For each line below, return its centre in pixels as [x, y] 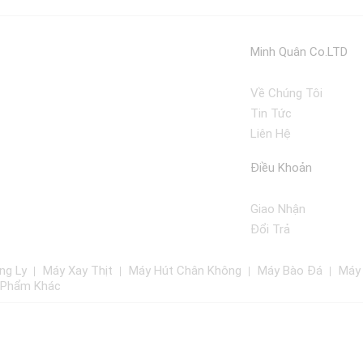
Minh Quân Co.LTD [299, 52]
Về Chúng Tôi [286, 93]
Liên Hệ [270, 134]
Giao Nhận [278, 209]
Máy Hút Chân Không [185, 271]
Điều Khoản [281, 168]
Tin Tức [271, 113]
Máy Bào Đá [290, 271]
